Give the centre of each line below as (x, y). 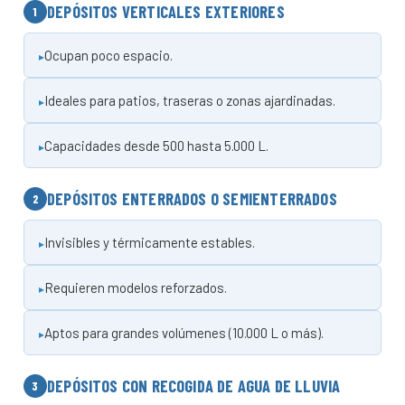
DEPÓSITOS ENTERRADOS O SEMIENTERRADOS (192, 198)
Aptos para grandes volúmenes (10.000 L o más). (184, 332)
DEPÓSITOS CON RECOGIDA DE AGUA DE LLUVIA (194, 386)
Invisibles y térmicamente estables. (150, 242)
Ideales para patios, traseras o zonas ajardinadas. (190, 100)
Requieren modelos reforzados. (136, 287)
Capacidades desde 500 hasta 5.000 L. (156, 145)
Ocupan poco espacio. (108, 55)
